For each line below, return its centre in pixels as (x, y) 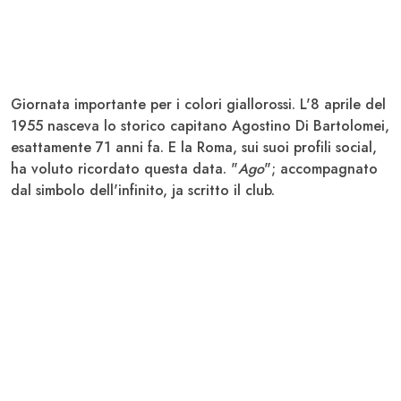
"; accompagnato (321, 169)
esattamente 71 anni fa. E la (104, 148)
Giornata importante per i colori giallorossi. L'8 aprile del (198, 105)
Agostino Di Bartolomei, (311, 126)
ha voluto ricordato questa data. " (124, 169)
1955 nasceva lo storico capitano (121, 126)
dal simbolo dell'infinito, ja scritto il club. (143, 191)
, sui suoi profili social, (305, 148)
